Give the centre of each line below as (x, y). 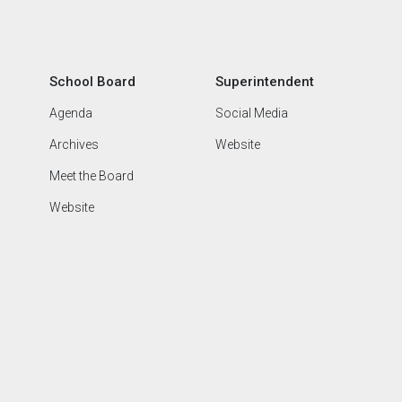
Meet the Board (91, 176)
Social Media (251, 113)
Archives (74, 144)
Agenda (70, 113)
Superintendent (264, 82)
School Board (92, 82)
